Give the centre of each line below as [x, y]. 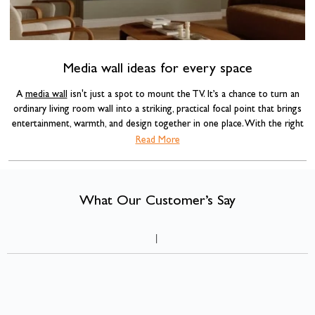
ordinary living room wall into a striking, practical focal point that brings [157, 109]
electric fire [247, 139]
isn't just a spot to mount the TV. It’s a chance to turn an [183, 95]
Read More [157, 140]
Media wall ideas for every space [157, 69]
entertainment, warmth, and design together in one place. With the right [157, 124]
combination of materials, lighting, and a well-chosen [117, 139]
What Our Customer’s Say [157, 201]
